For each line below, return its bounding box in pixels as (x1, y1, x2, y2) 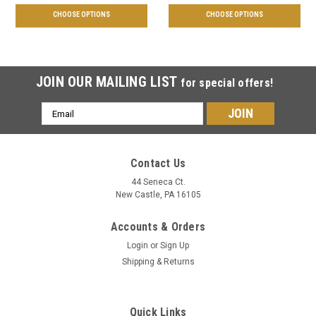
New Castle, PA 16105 (115, 190, 201, 200)
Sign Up (160, 241, 190, 251)
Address (42, 119, 80, 130)
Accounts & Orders (110, 220, 206, 234)
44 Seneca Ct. (130, 177, 186, 188)
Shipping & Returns (121, 257, 195, 267)
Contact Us (130, 157, 186, 171)
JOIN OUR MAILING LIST (35, 73, 181, 91)
